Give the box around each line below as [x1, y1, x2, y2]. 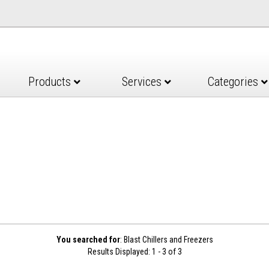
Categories [208, 74, 262, 89]
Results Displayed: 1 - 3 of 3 [87, 247, 182, 256]
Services [121, 74, 165, 89]
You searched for [56, 235, 120, 244]
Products [28, 74, 74, 89]
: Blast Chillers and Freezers [119, 235, 213, 244]
